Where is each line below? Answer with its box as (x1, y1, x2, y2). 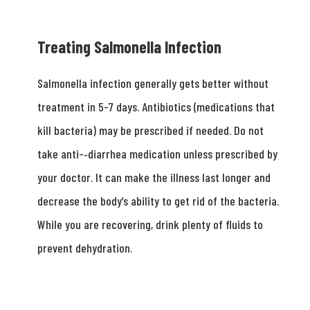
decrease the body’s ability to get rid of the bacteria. (37, 193, 279, 208)
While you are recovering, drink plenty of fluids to (37, 217, 263, 232)
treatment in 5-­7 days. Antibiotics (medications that (37, 99, 275, 114)
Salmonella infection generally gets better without (37, 75, 268, 91)
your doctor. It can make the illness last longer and (37, 170, 271, 185)
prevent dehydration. (37, 240, 132, 255)
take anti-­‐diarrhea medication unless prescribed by (37, 146, 277, 161)
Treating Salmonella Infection (37, 37, 221, 57)
